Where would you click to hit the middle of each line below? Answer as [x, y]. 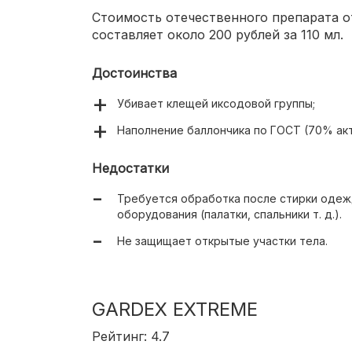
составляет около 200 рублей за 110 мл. [218, 35]
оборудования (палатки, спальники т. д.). [229, 214]
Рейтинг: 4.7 [131, 337]
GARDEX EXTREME [175, 310]
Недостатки [130, 169]
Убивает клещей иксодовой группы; [216, 104]
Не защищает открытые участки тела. [222, 241]
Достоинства [134, 73]
